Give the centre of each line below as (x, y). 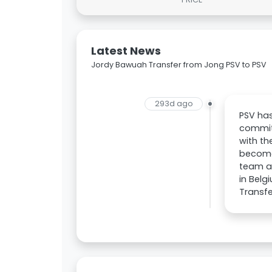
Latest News (126, 51)
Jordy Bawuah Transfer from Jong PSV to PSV (179, 65)
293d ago (174, 104)
